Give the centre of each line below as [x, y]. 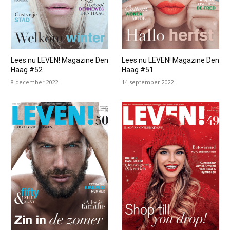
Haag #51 [137, 70]
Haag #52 [26, 70]
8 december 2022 [34, 82]
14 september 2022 [148, 82]
